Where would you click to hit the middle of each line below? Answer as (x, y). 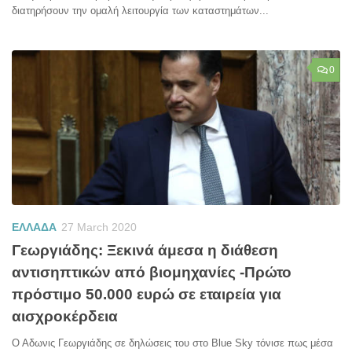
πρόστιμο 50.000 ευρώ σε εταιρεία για (147, 294)
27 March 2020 (99, 227)
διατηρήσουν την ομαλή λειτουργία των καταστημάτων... (140, 10)
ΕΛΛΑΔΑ (34, 227)
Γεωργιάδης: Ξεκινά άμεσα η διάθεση (145, 250)
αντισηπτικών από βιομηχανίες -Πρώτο (152, 272)
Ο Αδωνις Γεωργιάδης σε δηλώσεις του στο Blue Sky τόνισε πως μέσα (172, 343)
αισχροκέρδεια (65, 316)
